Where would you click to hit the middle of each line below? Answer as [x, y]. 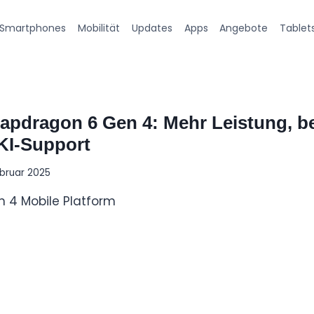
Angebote [244, 28]
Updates [152, 28]
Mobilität [99, 28]
